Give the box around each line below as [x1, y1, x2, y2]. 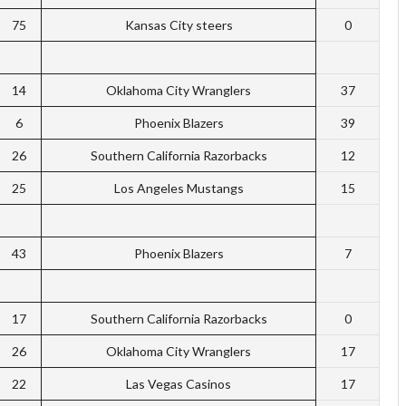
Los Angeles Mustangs [113, 180, 244, 197]
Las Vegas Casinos [126, 376, 231, 392]
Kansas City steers [124, 17, 233, 34]
